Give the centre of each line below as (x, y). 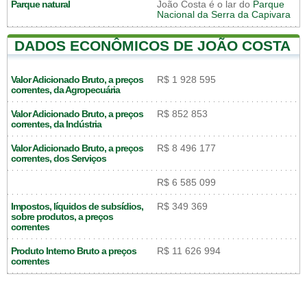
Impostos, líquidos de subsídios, (77, 206)
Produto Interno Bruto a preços (74, 251)
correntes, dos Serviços (59, 158)
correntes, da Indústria (56, 124)
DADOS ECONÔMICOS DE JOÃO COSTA (152, 45)
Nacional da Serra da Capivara (224, 14)
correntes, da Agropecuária (65, 90)
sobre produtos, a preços (62, 217)
